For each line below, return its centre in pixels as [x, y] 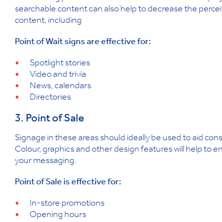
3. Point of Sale [50, 120]
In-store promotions [67, 204]
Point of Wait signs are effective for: [83, 43]
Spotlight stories [60, 64]
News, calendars [60, 87]
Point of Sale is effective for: [68, 183]
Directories [50, 98]
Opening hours [58, 216]
